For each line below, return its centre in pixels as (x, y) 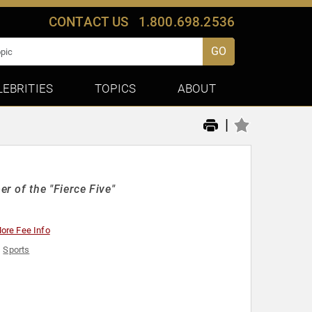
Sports (16, 250)
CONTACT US (88, 22)
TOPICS (116, 88)
